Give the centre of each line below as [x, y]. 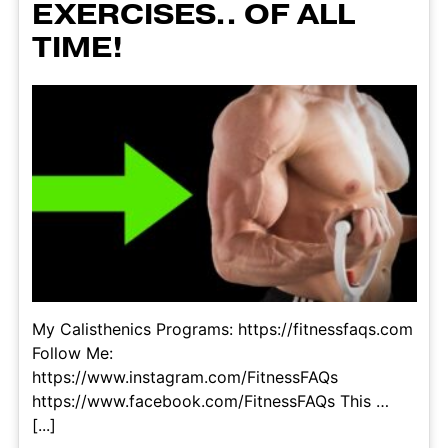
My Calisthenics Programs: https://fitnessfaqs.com [222, 329]
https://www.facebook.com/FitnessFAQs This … [210, 401]
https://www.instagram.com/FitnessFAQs [184, 377]
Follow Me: [72, 353]
